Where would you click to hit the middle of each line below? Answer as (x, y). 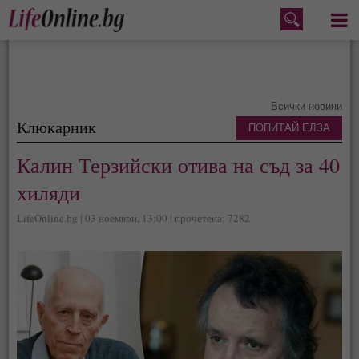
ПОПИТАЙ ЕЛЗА (289, 128)
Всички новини (306, 106)
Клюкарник (57, 127)
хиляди (49, 192)
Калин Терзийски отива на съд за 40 (179, 165)
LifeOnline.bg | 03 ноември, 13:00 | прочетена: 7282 (134, 218)
